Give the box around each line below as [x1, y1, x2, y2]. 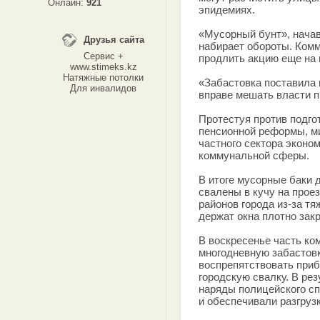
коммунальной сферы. [199, 149, 309, 161]
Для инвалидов [70, 83, 136, 94]
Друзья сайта [84, 34, 144, 45]
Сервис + [83, 51, 124, 61]
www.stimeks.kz [69, 61, 137, 72]
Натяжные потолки [63, 72, 144, 83]
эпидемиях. [199, 4, 255, 16]
